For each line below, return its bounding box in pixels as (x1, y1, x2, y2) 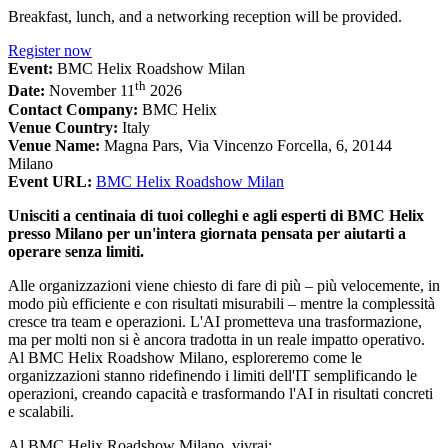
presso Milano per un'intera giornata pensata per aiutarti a (8, 224, 406, 242)
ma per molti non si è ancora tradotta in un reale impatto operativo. (8, 330, 425, 348)
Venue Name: (8, 136, 104, 154)
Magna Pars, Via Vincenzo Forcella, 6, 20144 (104, 136, 392, 154)
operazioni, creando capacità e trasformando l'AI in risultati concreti (8, 384, 433, 402)
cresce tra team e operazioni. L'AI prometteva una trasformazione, (8, 312, 422, 330)
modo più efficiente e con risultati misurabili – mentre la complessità (8, 294, 435, 312)
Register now (8, 42, 92, 60)
